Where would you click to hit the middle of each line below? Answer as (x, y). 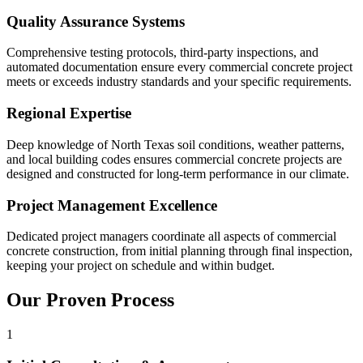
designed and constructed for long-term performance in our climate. (178, 173)
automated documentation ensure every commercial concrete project (179, 67)
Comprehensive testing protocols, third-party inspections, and (162, 53)
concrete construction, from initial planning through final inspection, (179, 251)
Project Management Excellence (112, 205)
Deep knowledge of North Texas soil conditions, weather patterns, (175, 144)
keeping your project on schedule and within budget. (141, 266)
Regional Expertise (69, 113)
